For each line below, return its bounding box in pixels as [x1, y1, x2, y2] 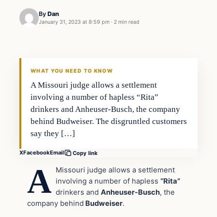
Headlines [20, 24, 62, 36]
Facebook [23, 149, 50, 156]
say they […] [31, 128, 76, 138]
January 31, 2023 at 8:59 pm [39, 19, 109, 26]
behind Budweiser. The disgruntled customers [31, 116, 187, 126]
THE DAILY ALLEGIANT [24, 58, 86, 63]
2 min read [114, 19, 139, 26]
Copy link [73, 149, 98, 156]
